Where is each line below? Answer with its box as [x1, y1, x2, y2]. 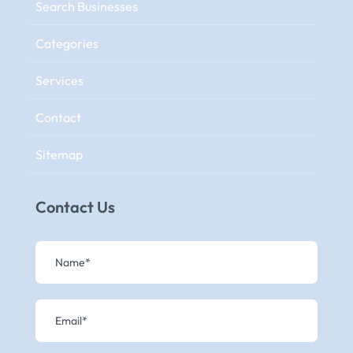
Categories [35, 35, 98, 51]
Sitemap [35, 147, 83, 162]
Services [35, 72, 84, 88]
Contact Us [35, 197, 115, 217]
